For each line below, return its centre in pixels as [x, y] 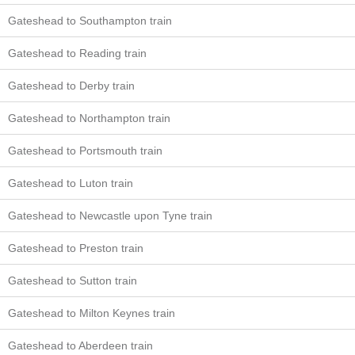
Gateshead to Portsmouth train [85, 151]
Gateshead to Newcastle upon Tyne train [110, 216]
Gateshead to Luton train [71, 183]
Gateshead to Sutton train [73, 281]
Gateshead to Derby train [71, 86]
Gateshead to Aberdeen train [80, 345]
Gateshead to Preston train [76, 248]
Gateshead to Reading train [77, 53]
